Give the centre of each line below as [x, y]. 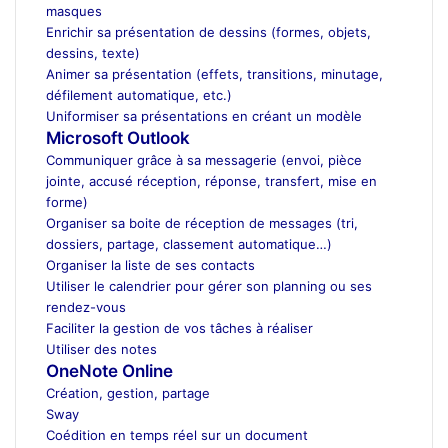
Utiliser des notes [101, 348]
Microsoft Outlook [118, 137]
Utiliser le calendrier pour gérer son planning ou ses [209, 285]
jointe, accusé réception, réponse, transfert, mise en [211, 180]
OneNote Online [109, 370]
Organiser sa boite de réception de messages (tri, [202, 222]
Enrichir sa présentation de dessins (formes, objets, [208, 31]
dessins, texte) [93, 52]
